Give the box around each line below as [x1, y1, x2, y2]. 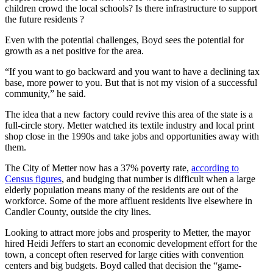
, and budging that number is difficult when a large [62, 173, 255, 184]
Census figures [5, 173, 62, 184]
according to [191, 162, 239, 173]
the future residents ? [5, 13, 84, 24]
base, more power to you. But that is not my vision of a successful [5, 77, 257, 88]
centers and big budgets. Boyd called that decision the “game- [5, 260, 241, 271]
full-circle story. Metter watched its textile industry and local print [5, 119, 254, 130]
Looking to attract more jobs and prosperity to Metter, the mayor [5, 227, 250, 238]
